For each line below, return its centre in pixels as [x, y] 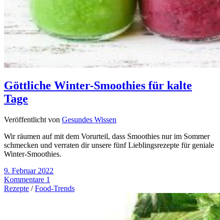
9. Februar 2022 [29, 171]
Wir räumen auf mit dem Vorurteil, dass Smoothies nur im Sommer [107, 137]
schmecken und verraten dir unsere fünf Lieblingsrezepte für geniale [109, 145]
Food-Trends [55, 189]
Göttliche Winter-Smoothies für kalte [98, 86]
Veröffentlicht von [33, 120]
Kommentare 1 [27, 180]
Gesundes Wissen [89, 120]
